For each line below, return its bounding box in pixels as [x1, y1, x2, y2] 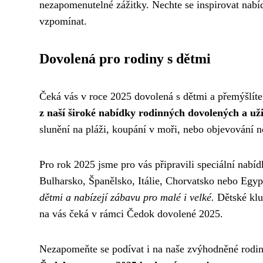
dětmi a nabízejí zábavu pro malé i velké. [39, 191, 214, 203]
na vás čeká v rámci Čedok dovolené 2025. [39, 208, 223, 220]
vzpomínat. [39, 15, 87, 27]
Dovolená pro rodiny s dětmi [39, 51, 211, 66]
